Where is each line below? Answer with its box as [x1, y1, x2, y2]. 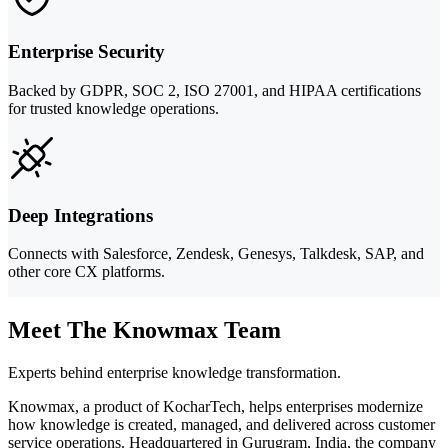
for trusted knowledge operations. [8, 100, 219, 117]
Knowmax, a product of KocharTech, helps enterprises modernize [8, 398, 423, 416]
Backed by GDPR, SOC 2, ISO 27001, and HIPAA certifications [8, 82, 421, 99]
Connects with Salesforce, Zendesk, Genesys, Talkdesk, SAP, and [8, 245, 424, 263]
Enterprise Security [8, 41, 165, 63]
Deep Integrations [8, 204, 153, 226]
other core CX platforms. [8, 263, 165, 281]
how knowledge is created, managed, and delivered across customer [8, 416, 435, 434]
